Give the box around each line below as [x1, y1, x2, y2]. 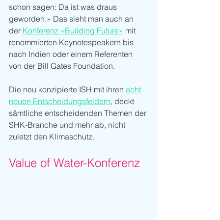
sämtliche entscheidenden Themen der [9, 108, 148, 118]
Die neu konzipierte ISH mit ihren [9, 84, 126, 95]
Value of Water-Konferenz [9, 156, 140, 170]
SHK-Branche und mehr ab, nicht [9, 120, 127, 130]
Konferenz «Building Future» [23, 26, 123, 36]
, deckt [110, 96, 136, 107]
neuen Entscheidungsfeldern [9, 96, 110, 107]
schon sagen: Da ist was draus [9, 2, 119, 12]
